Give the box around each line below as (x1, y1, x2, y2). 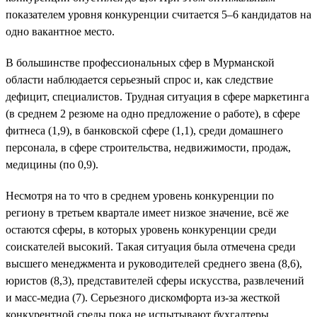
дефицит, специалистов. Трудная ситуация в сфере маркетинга (6, 90, 309, 103)
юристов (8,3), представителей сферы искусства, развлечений (6, 274, 304, 287)
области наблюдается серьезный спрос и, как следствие (6, 73, 273, 86)
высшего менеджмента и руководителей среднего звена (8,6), (6, 257, 302, 270)
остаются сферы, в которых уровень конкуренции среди (6, 223, 277, 236)
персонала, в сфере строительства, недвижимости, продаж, (6, 141, 291, 154)
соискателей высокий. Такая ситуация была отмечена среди (6, 240, 296, 253)
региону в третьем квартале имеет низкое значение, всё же (6, 206, 289, 219)
